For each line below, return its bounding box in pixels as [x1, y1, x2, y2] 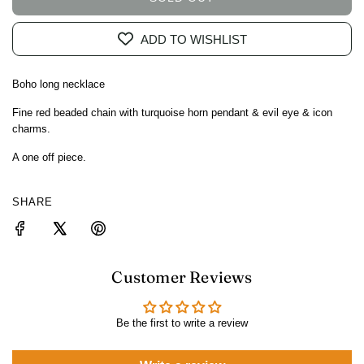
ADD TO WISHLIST [140, 32, 247, 46]
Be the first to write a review [116, 317, 248, 330]
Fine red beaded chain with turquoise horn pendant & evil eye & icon [12, 106, 332, 119]
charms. [12, 123, 50, 136]
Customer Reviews [111, 267, 253, 288]
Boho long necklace [12, 78, 105, 91]
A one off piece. [12, 151, 86, 164]
